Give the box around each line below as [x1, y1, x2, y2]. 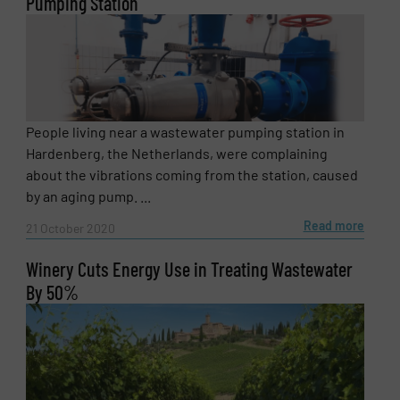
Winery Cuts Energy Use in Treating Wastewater [26, 256, 354, 280]
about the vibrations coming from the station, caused [26, 166, 359, 184]
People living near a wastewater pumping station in [26, 123, 346, 141]
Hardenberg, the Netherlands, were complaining [26, 145, 329, 162]
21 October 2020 [26, 220, 116, 236]
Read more [303, 217, 364, 233]
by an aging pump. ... [26, 187, 152, 205]
